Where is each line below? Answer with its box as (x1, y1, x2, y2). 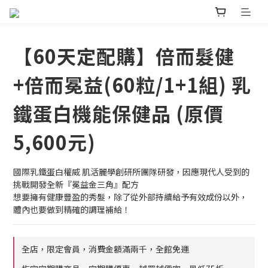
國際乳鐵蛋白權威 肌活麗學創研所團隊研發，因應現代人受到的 (13, 166, 249, 178)
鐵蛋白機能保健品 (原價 (13, 99, 224, 127)
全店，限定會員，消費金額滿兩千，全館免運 (22, 243, 189, 255)
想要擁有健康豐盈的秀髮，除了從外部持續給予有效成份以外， (13, 191, 248, 203)
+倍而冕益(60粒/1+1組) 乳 (13, 71, 251, 99)
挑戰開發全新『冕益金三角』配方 (13, 178, 139, 191)
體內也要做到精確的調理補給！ (13, 203, 130, 216)
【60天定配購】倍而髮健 (13, 42, 234, 70)
